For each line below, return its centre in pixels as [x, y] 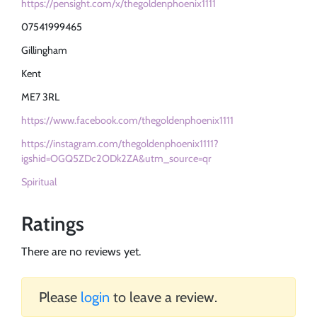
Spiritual [39, 182]
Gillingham [44, 51]
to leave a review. [163, 298]
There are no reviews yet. [81, 252]
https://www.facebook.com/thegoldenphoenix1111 [127, 121]
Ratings [53, 224]
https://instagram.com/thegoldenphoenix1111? [120, 144]
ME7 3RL [40, 97]
